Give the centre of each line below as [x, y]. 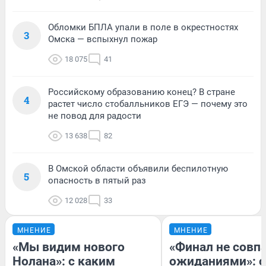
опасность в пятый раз [97, 180]
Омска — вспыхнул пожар [103, 39]
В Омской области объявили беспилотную [138, 168]
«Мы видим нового [69, 247]
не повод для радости [95, 115]
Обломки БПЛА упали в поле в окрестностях [143, 27]
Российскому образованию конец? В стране [142, 92]
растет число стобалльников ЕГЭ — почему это [148, 104]
